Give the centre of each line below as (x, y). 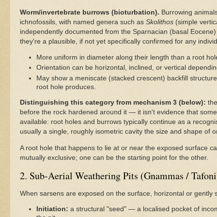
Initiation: (52, 209)
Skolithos (160, 22)
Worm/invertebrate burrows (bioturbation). (90, 13)
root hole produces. (66, 87)
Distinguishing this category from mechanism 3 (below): (113, 103)
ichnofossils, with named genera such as (83, 22)
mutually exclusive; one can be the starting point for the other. (114, 157)
